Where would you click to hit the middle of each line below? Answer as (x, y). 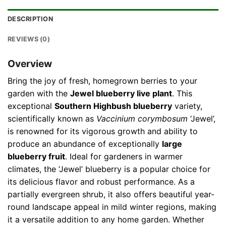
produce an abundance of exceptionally (85, 144)
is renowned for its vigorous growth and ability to (103, 131)
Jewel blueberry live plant (121, 93)
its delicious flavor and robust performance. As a (101, 181)
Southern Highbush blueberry (113, 106)
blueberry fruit (36, 156)
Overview (30, 64)
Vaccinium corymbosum (142, 118)
